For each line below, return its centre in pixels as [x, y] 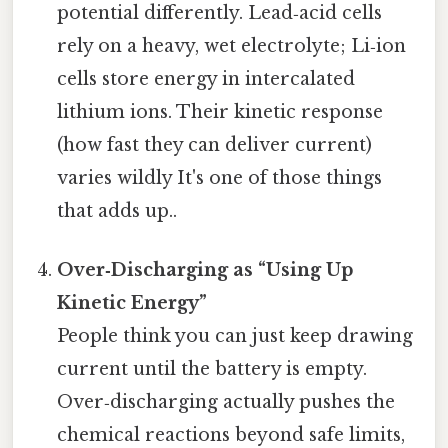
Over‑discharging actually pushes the [226, 402]
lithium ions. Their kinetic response [220, 112]
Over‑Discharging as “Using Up [205, 270]
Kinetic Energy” [132, 303]
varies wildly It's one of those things [220, 178]
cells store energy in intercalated [206, 79]
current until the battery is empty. [212, 369]
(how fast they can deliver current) [215, 145]
